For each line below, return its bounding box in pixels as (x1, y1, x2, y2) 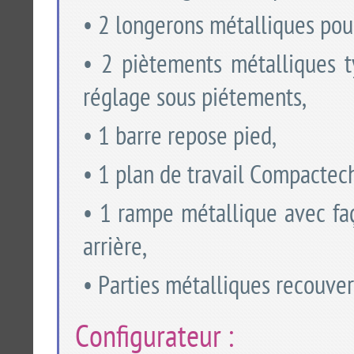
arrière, (82, 235, 146, 265)
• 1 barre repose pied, (82, 124, 276, 155)
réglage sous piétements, (82, 85, 306, 116)
